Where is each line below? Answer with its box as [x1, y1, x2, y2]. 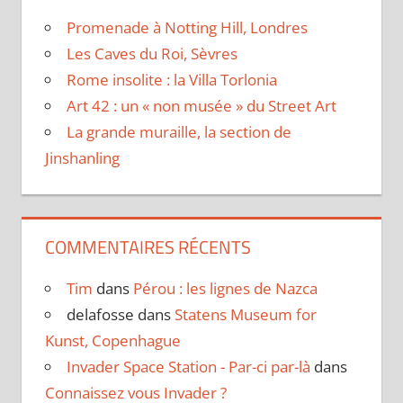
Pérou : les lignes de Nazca [132, 278, 318, 300]
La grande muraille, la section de [66, 121, 291, 143]
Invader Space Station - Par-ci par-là [66, 356, 310, 378]
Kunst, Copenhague [44, 330, 181, 352]
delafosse [66, 304, 134, 326]
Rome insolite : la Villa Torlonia [66, 69, 277, 91]
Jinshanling [44, 148, 120, 169]
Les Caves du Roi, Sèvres [66, 43, 237, 65]
